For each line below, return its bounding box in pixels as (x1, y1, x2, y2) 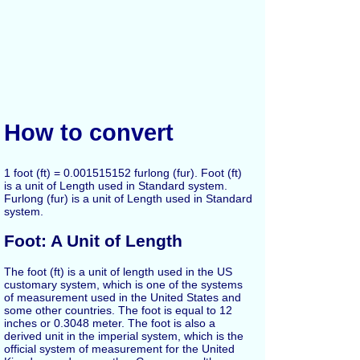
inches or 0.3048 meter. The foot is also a (4, 316, 215, 329)
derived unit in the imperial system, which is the (4, 329, 243, 342)
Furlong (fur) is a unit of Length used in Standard (4, 191, 252, 205)
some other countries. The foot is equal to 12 (4, 303, 232, 317)
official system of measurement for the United (4, 342, 235, 355)
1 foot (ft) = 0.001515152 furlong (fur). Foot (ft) (4, 166, 242, 179)
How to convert (4, 119, 174, 145)
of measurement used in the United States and (4, 290, 241, 304)
